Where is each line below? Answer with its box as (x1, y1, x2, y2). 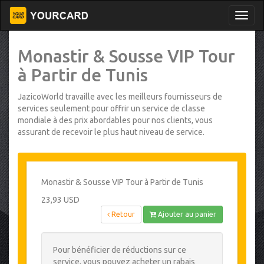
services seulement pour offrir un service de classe (18, 104, 205, 113)
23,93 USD (41, 195, 80, 204)
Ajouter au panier (156, 210, 216, 218)
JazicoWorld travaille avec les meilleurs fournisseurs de (18, 92, 222, 101)
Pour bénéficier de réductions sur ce (53, 245, 186, 255)
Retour (110, 210, 135, 218)
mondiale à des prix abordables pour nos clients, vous (18, 115, 213, 125)
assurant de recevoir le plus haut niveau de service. (18, 127, 204, 137)
